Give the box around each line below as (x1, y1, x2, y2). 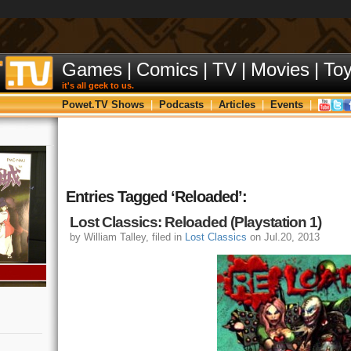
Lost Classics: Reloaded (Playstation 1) (70, 214, 321, 230)
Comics (136, 59, 198, 80)
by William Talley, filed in (70, 231, 185, 243)
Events (270, 99, 303, 110)
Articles (219, 99, 255, 110)
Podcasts (159, 99, 204, 110)
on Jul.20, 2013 (247, 231, 320, 243)
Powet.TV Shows (62, 99, 144, 110)
